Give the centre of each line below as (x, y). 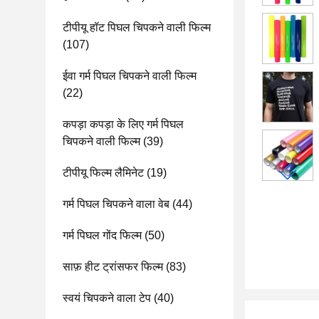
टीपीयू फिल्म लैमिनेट (103, 173)
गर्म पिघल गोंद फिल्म (102, 235)
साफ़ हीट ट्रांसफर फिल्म (113, 267)
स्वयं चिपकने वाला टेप (107, 298)
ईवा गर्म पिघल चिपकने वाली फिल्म (130, 76)
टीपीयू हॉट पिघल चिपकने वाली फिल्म (137, 27)
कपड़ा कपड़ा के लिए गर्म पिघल (123, 124)
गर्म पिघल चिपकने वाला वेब (116, 204)
